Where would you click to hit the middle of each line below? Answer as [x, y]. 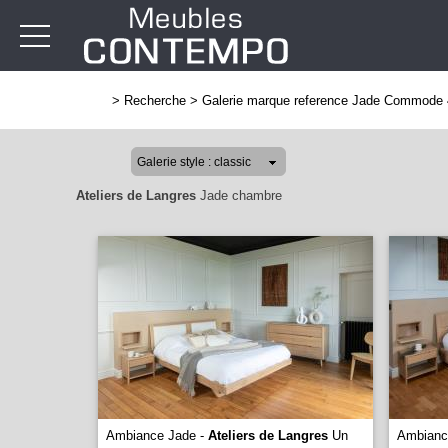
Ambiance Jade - [157, 435]
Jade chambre [239, 195]
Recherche [155, 100]
